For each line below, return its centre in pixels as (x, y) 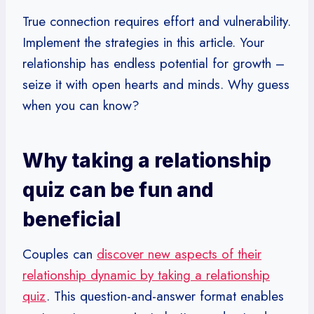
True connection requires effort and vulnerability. (157, 21)
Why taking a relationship (147, 160)
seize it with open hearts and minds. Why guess (156, 84)
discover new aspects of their (179, 254)
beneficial (71, 219)
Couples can (60, 254)
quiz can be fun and (118, 190)
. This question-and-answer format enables (165, 296)
